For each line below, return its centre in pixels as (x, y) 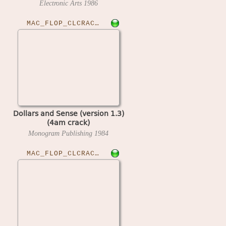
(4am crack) (68, 122)
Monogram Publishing (61, 133)
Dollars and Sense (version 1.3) (68, 113)
